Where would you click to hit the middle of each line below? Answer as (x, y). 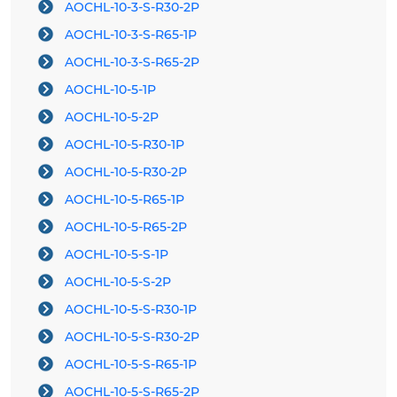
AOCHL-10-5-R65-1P (125, 200)
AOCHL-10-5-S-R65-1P (131, 365)
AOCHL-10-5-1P (110, 90)
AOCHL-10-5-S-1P (117, 255)
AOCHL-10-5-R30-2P (126, 172)
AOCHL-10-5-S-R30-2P (132, 337)
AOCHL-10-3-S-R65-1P (131, 35)
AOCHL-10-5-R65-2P (126, 227)
